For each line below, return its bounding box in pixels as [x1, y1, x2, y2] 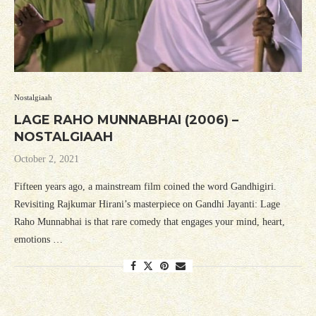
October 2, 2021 [14, 154, 79, 165]
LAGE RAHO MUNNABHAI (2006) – [14, 112, 238, 128]
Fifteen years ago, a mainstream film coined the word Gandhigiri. [14, 181, 276, 193]
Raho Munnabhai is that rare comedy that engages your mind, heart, [14, 217, 285, 228]
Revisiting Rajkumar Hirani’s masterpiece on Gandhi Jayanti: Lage [14, 199, 280, 210]
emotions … [14, 234, 63, 245]
